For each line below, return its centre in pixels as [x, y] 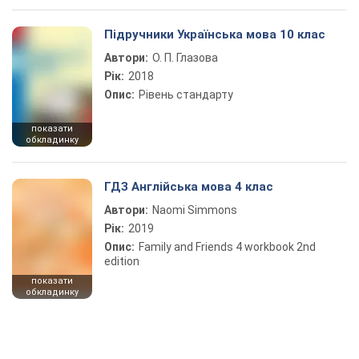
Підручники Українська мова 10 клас [215, 34]
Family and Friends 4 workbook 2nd [227, 247]
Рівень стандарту [186, 95]
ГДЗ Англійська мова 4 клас [189, 187]
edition [122, 261]
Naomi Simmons [195, 210]
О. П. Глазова [185, 58]
